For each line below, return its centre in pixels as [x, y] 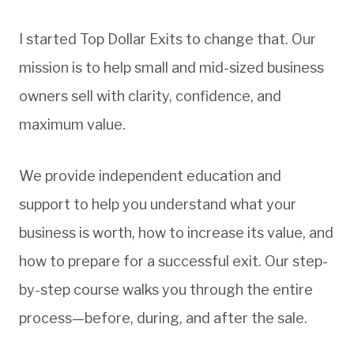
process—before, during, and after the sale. [163, 318]
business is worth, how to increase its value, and [176, 232]
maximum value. [72, 124]
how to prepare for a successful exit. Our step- [173, 261]
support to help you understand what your [158, 204]
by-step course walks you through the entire [166, 289]
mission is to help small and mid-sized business [171, 67]
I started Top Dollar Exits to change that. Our [168, 39]
